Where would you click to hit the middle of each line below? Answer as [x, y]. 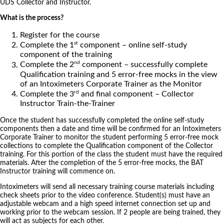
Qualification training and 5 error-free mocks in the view [119, 74]
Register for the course [60, 35]
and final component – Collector [136, 94]
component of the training [66, 55]
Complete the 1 [47, 45]
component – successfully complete [144, 65]
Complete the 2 [47, 65]
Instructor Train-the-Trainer [67, 103]
